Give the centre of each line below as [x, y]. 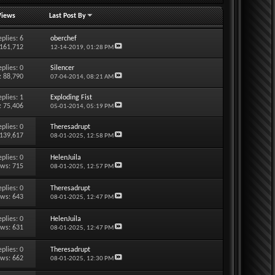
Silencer [62, 68]
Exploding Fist [71, 97]
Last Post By [68, 16]
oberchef [63, 38]
